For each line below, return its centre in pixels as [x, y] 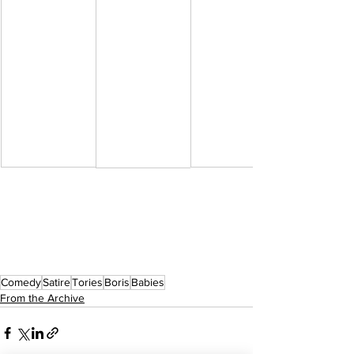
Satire [56, 282]
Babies [148, 282]
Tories [87, 282]
